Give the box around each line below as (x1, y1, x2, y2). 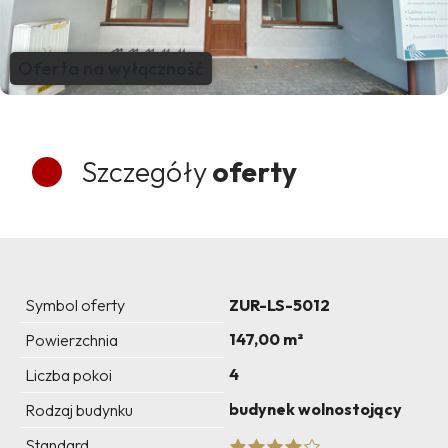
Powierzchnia (25, 330, 118, 351)
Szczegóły (82, 154, 207, 190)
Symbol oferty (25, 295, 125, 316)
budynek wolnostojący (229, 399, 402, 420)
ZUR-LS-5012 (229, 295, 330, 316)
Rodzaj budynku (25, 400, 133, 421)
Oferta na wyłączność (18, 57, 204, 81)
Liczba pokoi (25, 365, 112, 386)
